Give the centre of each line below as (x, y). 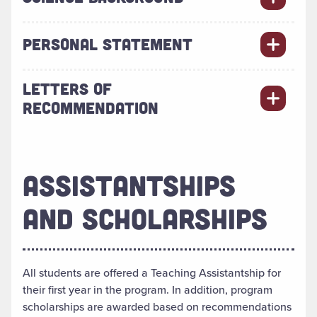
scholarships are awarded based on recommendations (157, 307)
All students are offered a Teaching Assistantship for (152, 273)
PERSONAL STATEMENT (108, 44)
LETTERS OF (67, 88)
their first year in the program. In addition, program (148, 290)
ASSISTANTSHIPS (129, 184)
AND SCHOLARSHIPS (145, 218)
